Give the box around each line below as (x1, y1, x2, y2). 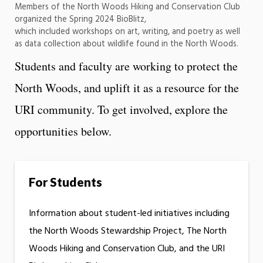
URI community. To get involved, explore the (15, 101, 228, 117)
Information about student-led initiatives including (29, 206, 230, 222)
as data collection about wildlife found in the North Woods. (15, 37, 238, 51)
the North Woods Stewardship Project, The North (29, 224, 227, 240)
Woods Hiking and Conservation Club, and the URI (29, 241, 225, 257)
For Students (29, 174, 102, 189)
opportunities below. (15, 123, 112, 139)
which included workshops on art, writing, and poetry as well (15, 25, 240, 39)
